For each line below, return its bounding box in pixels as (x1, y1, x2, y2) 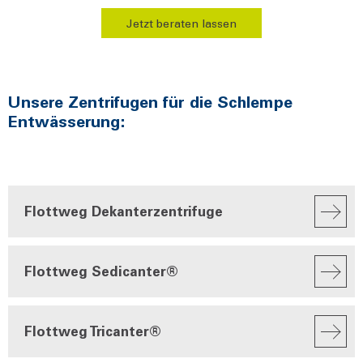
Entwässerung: (8, 109, 126, 131)
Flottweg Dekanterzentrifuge (24, 201, 223, 220)
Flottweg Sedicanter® (24, 261, 178, 280)
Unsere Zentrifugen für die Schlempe (8, 90, 293, 112)
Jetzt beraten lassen (126, 15, 237, 31)
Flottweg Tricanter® (24, 321, 161, 340)
